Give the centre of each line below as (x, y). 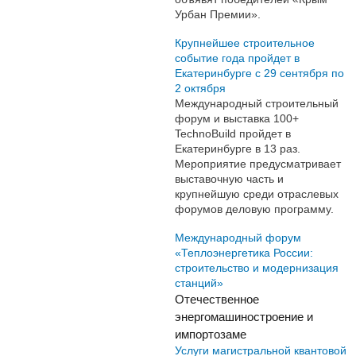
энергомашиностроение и (244, 317)
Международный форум (238, 237)
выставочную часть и (229, 178)
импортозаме (211, 334)
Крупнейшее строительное (245, 43)
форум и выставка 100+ (237, 118)
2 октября (200, 88)
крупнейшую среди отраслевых (257, 193)
